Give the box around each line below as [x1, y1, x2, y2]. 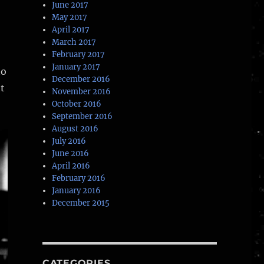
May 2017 [52, 12, 88, 23]
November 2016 [52, 87, 111, 97]
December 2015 [52, 198, 110, 209]
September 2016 [52, 111, 113, 122]
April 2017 [52, 25, 90, 35]
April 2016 [52, 161, 91, 171]
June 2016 [52, 148, 90, 159]
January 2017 [52, 62, 101, 72]
